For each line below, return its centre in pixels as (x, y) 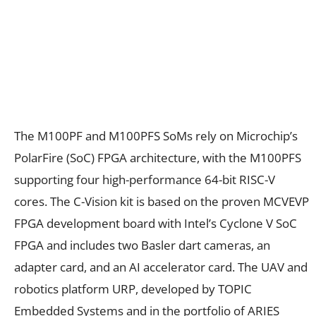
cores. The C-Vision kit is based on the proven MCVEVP (162, 201)
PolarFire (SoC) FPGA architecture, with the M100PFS (158, 157)
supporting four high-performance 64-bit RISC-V (145, 179)
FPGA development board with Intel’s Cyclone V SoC (156, 223)
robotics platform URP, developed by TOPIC (133, 288)
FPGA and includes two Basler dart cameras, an (142, 245)
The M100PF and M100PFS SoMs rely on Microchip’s (156, 135)
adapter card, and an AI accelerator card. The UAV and (161, 267)
